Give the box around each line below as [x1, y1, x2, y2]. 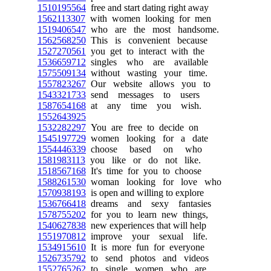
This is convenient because [86, 35, 207, 45]
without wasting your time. [86, 68, 207, 78]
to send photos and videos [86, 253, 209, 263]
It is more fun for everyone [86, 242, 204, 252]
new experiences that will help [86, 220, 206, 230]
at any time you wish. [86, 100, 201, 111]
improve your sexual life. [86, 231, 207, 241]
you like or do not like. [85, 155, 201, 165]
